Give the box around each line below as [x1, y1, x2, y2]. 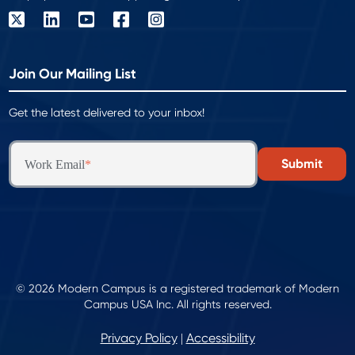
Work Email [25, 158, 86, 172]
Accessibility [185, 330, 255, 346]
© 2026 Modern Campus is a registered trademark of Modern [16, 282, 339, 296]
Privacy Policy [100, 330, 177, 346]
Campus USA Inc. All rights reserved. [83, 298, 272, 311]
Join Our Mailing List [9, 66, 137, 83]
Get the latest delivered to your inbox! [9, 106, 205, 120]
